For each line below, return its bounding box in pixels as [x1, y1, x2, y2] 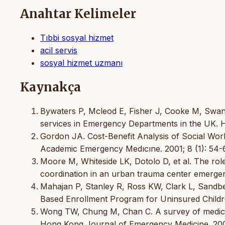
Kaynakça [20, 79, 81, 95]
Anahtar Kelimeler [20, 6, 136, 22]
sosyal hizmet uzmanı [40, 57, 123, 68]
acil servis [40, 45, 77, 55]
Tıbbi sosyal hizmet [40, 32, 114, 43]
